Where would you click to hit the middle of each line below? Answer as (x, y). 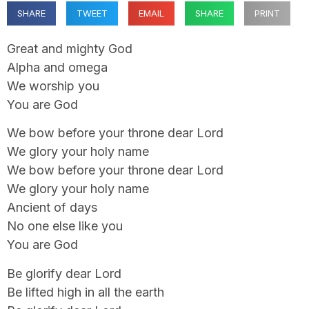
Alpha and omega (57, 67)
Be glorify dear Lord (64, 273)
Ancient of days (52, 208)
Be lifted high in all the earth (86, 292)
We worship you (53, 86)
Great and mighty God (70, 49)
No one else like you (65, 226)
